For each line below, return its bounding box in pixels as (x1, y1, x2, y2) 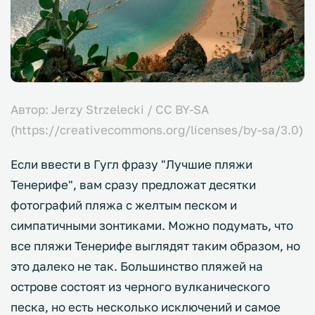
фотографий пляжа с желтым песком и (11, 197, 237, 212)
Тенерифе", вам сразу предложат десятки (11, 176, 256, 192)
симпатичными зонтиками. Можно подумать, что (11, 217, 293, 233)
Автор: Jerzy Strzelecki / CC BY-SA (11, 101, 209, 117)
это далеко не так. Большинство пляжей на (11, 258, 263, 274)
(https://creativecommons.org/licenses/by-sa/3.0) (11, 122, 303, 137)
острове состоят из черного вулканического (11, 278, 270, 294)
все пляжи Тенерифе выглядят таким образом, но (11, 238, 300, 253)
